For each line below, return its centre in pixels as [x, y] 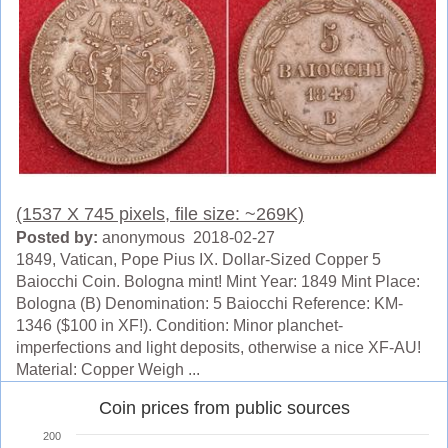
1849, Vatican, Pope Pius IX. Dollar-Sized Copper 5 [198, 260]
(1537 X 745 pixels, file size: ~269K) [160, 214]
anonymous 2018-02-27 [186, 238]
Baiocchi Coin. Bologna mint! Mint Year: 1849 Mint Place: [218, 282]
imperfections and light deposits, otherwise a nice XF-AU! [218, 348]
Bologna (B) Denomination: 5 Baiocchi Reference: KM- [209, 304]
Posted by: [57, 238]
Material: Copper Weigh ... [108, 370]
